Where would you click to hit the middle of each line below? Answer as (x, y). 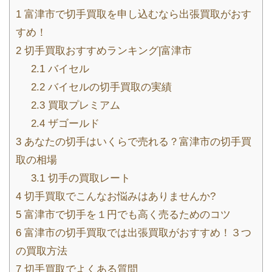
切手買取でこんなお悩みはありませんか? (118, 197)
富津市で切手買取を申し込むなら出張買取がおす (136, 15)
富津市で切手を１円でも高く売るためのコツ (126, 215)
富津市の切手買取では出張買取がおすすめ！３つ (136, 233)
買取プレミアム (83, 106)
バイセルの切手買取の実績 (109, 87)
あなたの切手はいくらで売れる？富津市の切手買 (136, 142)
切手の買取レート (88, 178)
